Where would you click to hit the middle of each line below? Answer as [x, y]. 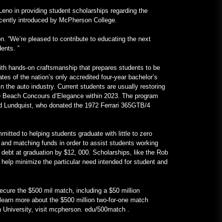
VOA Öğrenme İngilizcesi [131, 9]
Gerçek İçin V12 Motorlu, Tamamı [147, 40]
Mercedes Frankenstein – [131, 50]
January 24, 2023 [124, 23]
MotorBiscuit [111, 59]
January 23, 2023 [124, 73]
